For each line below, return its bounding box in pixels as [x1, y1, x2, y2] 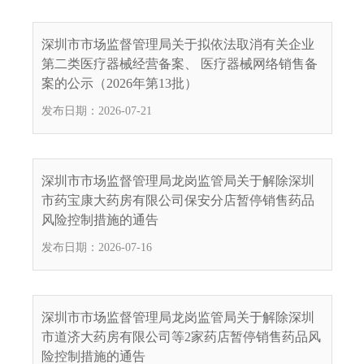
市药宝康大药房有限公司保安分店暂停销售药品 [41, 193, 314, 207]
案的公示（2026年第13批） [41, 76, 197, 90]
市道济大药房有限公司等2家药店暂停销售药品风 [41, 329, 321, 344]
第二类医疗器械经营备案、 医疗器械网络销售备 [41, 56, 318, 71]
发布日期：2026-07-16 [41, 240, 152, 253]
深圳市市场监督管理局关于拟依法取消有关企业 [41, 37, 314, 51]
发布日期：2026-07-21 [41, 104, 152, 117]
